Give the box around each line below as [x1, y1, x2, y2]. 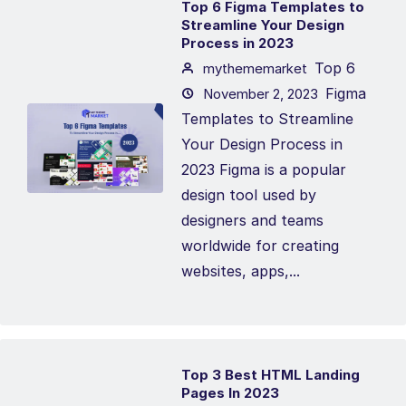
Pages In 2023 [181, 384, 279, 401]
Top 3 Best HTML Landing [181, 366, 360, 383]
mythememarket [199, 60, 307, 77]
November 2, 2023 [199, 85, 318, 102]
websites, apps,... [181, 262, 300, 280]
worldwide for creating [181, 237, 339, 255]
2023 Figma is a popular [181, 160, 346, 179]
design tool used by [181, 186, 316, 204]
